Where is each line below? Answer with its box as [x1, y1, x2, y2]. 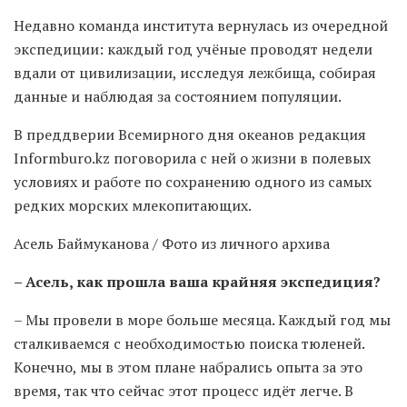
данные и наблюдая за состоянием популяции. [14, 86, 342, 107]
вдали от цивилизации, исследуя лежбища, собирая [14, 63, 376, 84]
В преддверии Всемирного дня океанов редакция [14, 124, 366, 145]
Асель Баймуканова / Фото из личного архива [14, 233, 330, 254]
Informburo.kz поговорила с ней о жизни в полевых [14, 148, 371, 169]
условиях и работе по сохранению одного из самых [14, 172, 372, 193]
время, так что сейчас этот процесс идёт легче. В [14, 381, 353, 402]
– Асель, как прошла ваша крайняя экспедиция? [14, 272, 381, 293]
